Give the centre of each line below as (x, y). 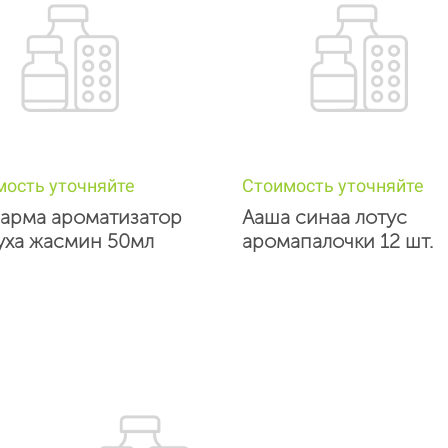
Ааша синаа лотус (325, 217)
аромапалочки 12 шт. (338, 241)
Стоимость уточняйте (333, 185)
